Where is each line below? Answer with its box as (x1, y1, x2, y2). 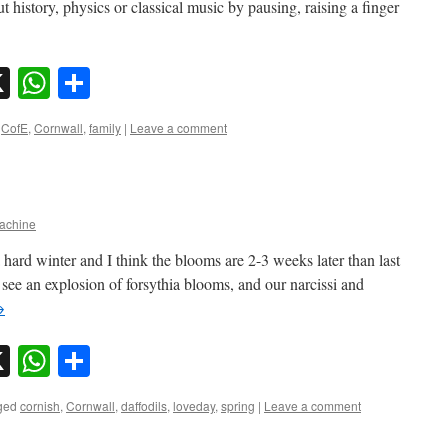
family (89, 119, 121, 137)
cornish (20, 396, 60, 414)
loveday (173, 396, 215, 414)
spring (221, 396, 255, 414)
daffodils (121, 396, 167, 414)
